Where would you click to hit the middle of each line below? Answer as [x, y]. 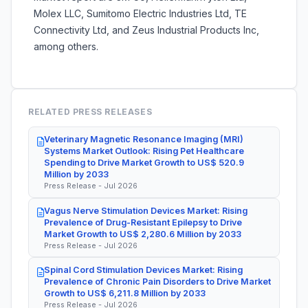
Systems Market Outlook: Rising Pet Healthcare [144, 151]
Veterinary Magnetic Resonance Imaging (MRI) [144, 140]
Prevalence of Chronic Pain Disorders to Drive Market [157, 282]
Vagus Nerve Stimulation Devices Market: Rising [146, 210]
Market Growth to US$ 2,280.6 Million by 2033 [143, 234]
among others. [66, 47]
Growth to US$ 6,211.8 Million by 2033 [125, 294]
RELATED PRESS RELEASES [90, 112]
